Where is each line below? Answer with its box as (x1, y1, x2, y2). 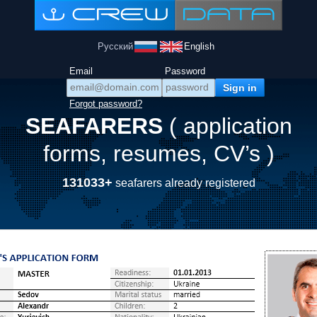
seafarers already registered (112, 177, 255, 189)
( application (168, 113, 292, 139)
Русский (98, 41, 133, 52)
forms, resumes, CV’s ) (42, 141, 275, 166)
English (184, 41, 214, 52)
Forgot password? (69, 98, 142, 109)
